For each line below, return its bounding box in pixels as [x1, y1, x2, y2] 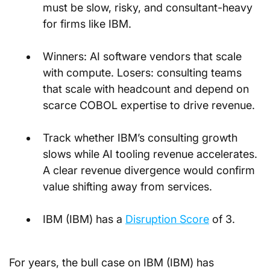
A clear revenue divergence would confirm [43, 164, 258, 177]
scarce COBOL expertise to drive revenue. [43, 99, 255, 111]
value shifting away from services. [43, 180, 212, 193]
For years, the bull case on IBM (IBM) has [9, 256, 217, 269]
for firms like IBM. [43, 17, 131, 30]
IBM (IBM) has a [43, 213, 125, 225]
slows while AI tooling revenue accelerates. [43, 148, 260, 160]
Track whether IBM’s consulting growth [43, 131, 240, 144]
